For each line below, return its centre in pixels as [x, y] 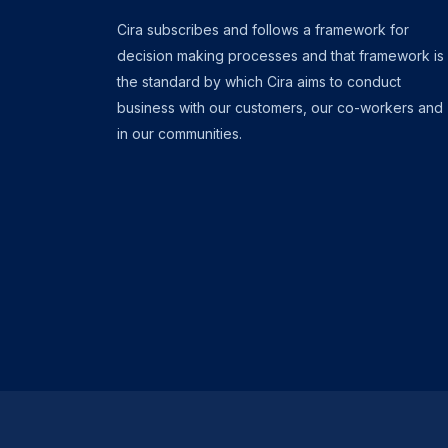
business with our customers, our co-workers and [280, 107]
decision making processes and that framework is [280, 55]
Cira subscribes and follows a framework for [263, 29]
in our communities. [179, 133]
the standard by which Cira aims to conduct [259, 81]
